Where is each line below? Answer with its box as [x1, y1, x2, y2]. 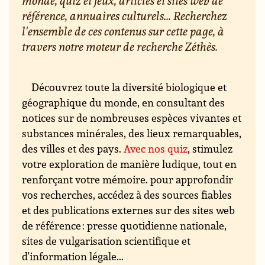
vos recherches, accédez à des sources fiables [22, 188, 232, 202]
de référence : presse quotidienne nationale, [22, 218, 227, 233]
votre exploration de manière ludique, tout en [22, 157, 237, 172]
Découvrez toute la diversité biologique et [31, 80, 227, 95]
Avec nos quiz [124, 141, 188, 156]
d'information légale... [22, 249, 124, 264]
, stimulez [188, 141, 233, 156]
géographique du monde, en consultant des [22, 95, 225, 110]
